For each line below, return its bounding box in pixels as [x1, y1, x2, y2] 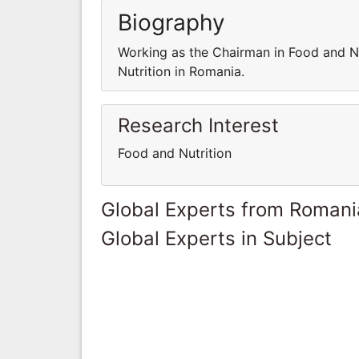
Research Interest [118, 113, 279, 137]
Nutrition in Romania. [118, 63, 244, 79]
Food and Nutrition [118, 144, 232, 161]
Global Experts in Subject [101, 226, 332, 250]
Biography [118, 8, 225, 36]
